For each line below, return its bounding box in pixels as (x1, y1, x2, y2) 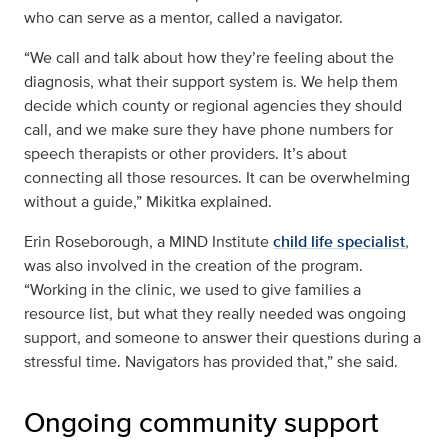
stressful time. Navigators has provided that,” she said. (24, 350, 398, 373)
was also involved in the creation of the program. (24, 254, 363, 277)
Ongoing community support (24, 402, 379, 442)
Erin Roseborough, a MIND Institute (24, 230, 273, 253)
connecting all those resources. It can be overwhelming (24, 166, 410, 189)
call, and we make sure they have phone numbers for (24, 118, 393, 141)
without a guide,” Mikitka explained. (24, 190, 276, 213)
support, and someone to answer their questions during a (24, 326, 421, 349)
